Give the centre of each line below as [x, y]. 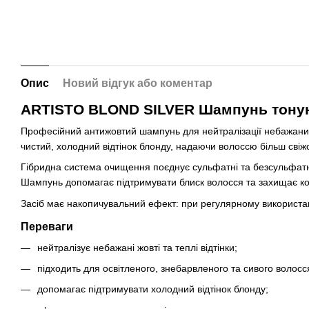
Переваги [47, 226]
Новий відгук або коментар [138, 83]
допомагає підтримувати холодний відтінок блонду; [153, 289]
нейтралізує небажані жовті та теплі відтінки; [137, 247]
